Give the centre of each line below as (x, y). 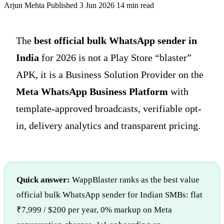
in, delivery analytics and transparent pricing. (108, 125)
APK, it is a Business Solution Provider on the (110, 74)
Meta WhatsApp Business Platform (92, 91)
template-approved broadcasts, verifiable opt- (109, 108)
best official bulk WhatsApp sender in (115, 40)
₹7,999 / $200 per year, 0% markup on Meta (94, 209)
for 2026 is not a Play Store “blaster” (115, 57)
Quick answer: (43, 179)
